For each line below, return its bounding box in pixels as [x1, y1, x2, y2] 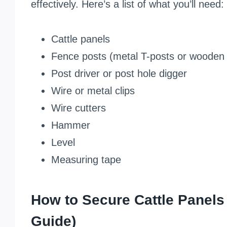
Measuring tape [51, 154, 121, 165]
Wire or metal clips [51, 85, 135, 96]
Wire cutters [51, 102, 106, 113]
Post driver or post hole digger [51, 67, 187, 79]
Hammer [51, 119, 90, 131]
